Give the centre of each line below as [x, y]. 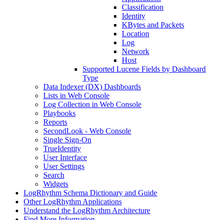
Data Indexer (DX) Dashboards [92, 87]
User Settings [64, 166]
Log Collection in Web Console [92, 104]
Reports [55, 122]
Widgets [56, 184]
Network [136, 51]
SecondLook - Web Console [87, 131]
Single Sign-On [67, 140]
